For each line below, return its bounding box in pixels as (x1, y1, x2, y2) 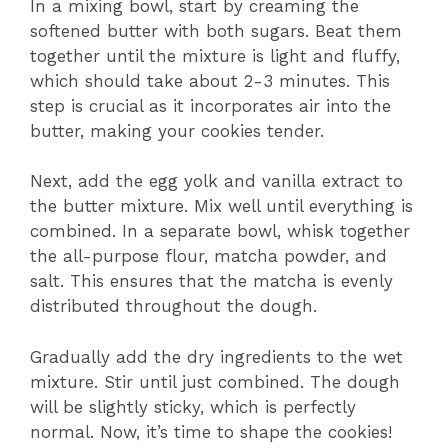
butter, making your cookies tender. (30, 120, 324, 141)
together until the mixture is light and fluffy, (30, 45, 400, 66)
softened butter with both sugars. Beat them (30, 20, 402, 41)
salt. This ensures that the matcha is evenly (30, 271, 393, 292)
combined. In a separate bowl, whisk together (30, 221, 410, 242)
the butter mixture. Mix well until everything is (30, 196, 413, 217)
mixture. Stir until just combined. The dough (30, 371, 400, 392)
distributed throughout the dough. (30, 296, 317, 317)
